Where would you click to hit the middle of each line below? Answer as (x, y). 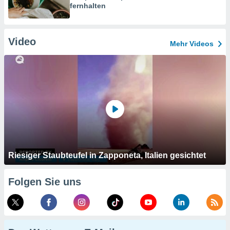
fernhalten (88, 6)
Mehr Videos (192, 44)
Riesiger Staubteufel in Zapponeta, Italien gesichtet (107, 155)
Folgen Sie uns (45, 182)
